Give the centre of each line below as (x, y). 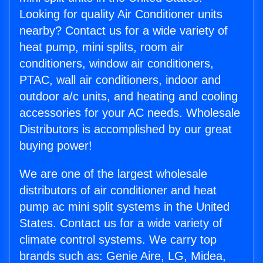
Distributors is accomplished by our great (126, 129)
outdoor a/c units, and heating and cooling (129, 97)
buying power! (56, 146)
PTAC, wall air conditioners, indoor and (120, 80)
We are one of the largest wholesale (113, 174)
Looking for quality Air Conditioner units (121, 14)
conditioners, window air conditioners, (117, 64)
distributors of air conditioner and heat (118, 190)
